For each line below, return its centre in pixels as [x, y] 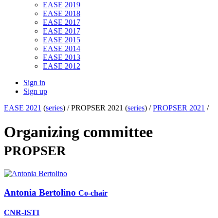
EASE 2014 [62, 49]
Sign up [35, 91]
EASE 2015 [62, 40]
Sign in [34, 83]
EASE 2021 [23, 108]
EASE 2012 [62, 66]
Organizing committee [78, 132]
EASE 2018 [62, 14]
